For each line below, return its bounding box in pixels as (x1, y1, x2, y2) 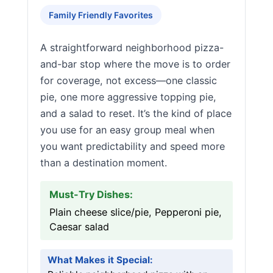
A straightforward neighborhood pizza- (40, 41, 224, 54)
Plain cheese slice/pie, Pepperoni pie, (49, 206, 222, 218)
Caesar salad (49, 221, 109, 233)
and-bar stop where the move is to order (40, 58, 230, 70)
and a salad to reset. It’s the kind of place (40, 107, 232, 119)
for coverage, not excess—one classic (40, 74, 217, 87)
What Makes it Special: (48, 254, 153, 266)
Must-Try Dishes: (49, 188, 133, 200)
